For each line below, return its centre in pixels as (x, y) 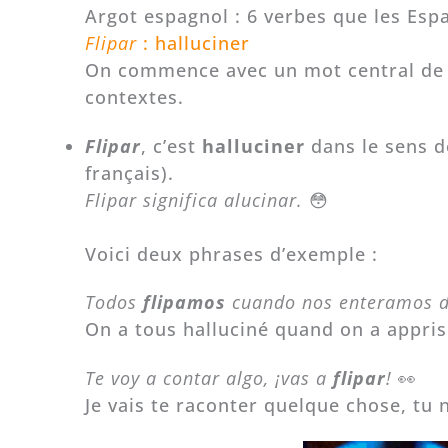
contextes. (134, 97)
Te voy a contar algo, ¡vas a (205, 377)
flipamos (184, 302)
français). (129, 172)
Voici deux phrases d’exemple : (231, 253)
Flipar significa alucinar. (193, 199)
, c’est (171, 145)
